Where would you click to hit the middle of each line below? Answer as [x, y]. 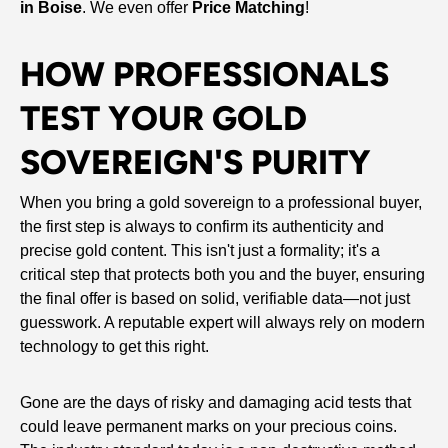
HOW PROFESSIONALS [204, 74]
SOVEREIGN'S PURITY [195, 162]
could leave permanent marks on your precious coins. [208, 426]
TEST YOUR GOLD [163, 118]
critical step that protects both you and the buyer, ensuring [222, 274]
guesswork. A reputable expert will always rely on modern [222, 322]
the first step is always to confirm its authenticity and [202, 226]
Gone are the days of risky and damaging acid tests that [215, 402]
